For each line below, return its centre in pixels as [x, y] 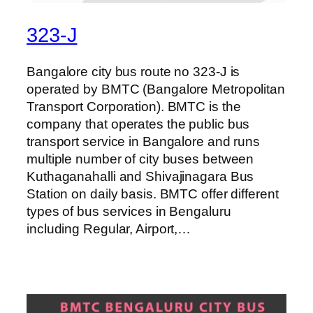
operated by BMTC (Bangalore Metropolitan [156, 89]
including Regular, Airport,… [109, 228]
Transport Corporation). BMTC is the [134, 106]
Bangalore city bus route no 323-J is [133, 71]
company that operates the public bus [138, 124]
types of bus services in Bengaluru [129, 211]
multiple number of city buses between [140, 159]
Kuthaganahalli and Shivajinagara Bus [140, 176]
